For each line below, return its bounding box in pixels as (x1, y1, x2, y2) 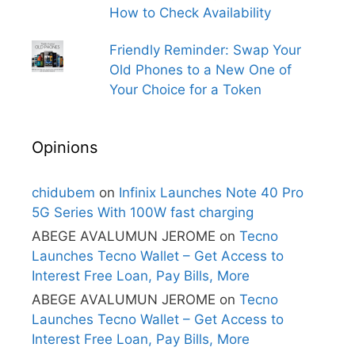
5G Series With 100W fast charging (32, 204, 254, 221)
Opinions (32, 138, 97, 158)
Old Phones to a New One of (109, 62, 292, 78)
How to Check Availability (109, 5, 271, 21)
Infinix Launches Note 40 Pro (119, 185, 303, 201)
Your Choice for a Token (109, 82, 261, 98)
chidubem (32, 185, 95, 201)
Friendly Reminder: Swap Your (109, 42, 301, 59)
